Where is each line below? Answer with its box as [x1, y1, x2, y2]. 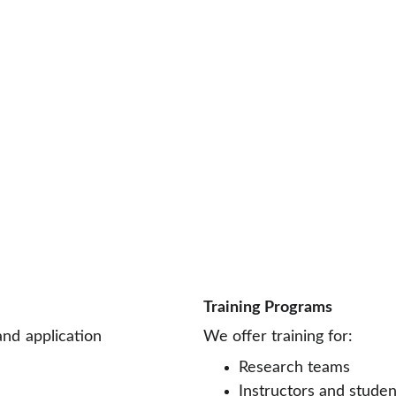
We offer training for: [202, 329, 353, 345]
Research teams [238, 360, 350, 376]
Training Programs [202, 300, 332, 316]
